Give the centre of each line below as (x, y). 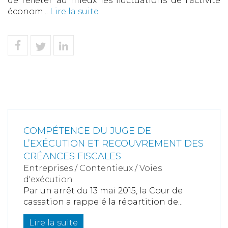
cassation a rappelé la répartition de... (103, 202)
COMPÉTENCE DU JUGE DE (87, 131)
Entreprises (48, 168)
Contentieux (106, 168)
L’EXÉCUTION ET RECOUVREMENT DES (113, 144)
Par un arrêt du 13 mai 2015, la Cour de (103, 191)
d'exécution (48, 179)
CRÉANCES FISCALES (72, 156)
